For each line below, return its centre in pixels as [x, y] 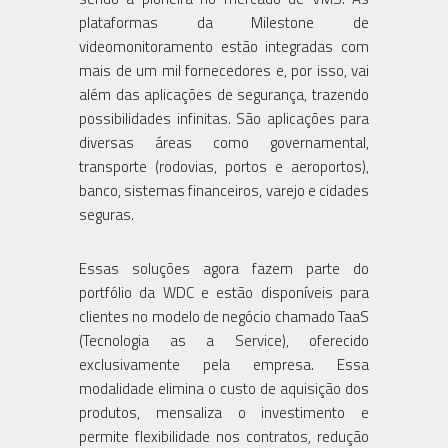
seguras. [106, 214]
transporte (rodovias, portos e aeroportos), [224, 166]
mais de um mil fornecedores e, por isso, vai [224, 70]
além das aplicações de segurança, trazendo [224, 94]
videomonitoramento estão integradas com [224, 46]
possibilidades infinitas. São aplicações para [224, 118]
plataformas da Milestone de [224, 22]
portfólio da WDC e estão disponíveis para [224, 292]
